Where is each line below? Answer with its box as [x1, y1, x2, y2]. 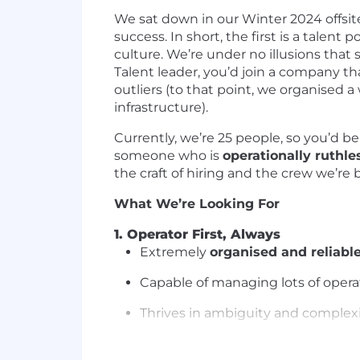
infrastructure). [114, 100, 208, 115]
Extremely [140, 244, 210, 260]
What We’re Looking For [114, 196, 280, 211]
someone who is [114, 148, 223, 163]
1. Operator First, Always [114, 227, 280, 242]
